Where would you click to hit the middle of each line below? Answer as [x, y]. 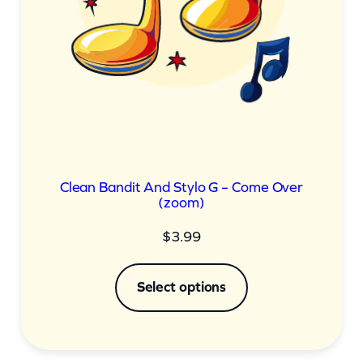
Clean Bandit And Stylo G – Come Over [181, 188]
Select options [181, 287]
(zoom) [181, 203]
